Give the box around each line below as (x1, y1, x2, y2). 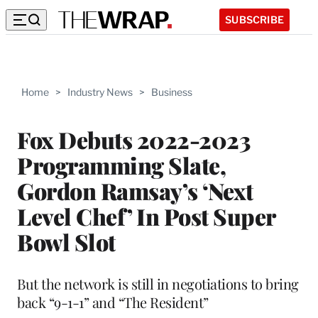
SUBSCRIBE (225, 13, 284, 26)
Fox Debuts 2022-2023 (17, 124, 250, 155)
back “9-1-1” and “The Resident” (17, 292, 209, 312)
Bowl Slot (17, 226, 116, 257)
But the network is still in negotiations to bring (17, 273, 299, 293)
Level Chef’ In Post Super (17, 200, 275, 231)
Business (151, 86, 192, 98)
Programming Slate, (17, 149, 226, 180)
